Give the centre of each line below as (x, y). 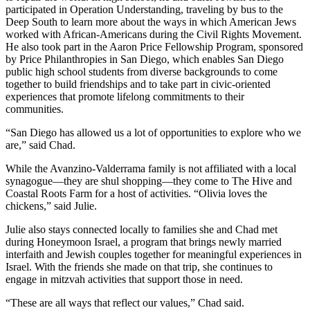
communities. (35, 109)
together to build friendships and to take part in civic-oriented (138, 84)
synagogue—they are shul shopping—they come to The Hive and (149, 181)
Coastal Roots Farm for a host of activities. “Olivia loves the (136, 193)
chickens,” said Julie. (51, 206)
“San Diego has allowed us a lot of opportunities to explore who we (153, 132)
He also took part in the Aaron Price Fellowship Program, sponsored (154, 46)
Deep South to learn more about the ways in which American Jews (151, 21)
